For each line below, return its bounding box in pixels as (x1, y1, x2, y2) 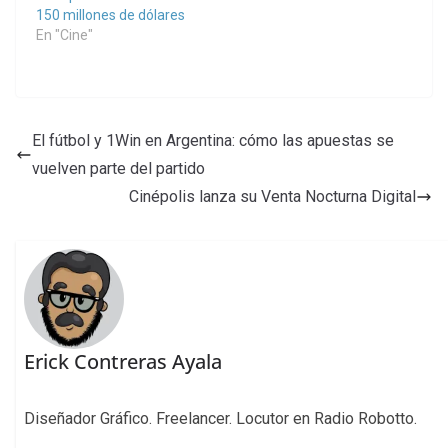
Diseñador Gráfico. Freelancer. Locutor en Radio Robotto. (24, 408, 418, 428)
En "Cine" (36, 26, 93, 43)
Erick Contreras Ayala (24, 347, 223, 375)
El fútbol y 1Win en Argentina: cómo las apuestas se (32, 130, 394, 150)
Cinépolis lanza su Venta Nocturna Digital (129, 186, 416, 206)
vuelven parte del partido (32, 158, 205, 178)
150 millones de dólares (36, 6, 185, 23)
